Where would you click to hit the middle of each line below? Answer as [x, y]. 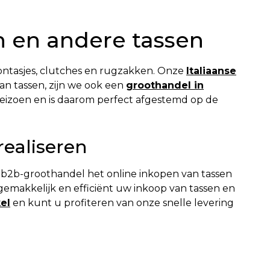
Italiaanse [211, 71]
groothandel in [165, 85]
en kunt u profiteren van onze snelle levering [122, 203]
